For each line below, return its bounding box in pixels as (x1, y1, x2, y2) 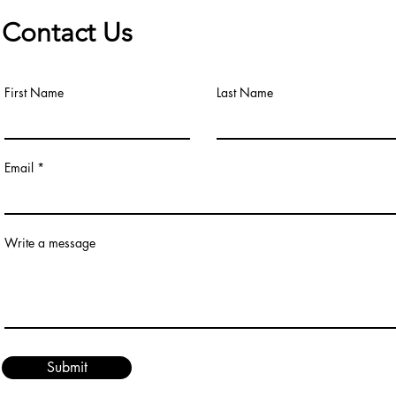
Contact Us (2, 17, 133, 49)
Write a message (4, 234, 95, 251)
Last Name (217, 84, 273, 101)
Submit (46, 358, 88, 377)
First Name (4, 84, 64, 101)
